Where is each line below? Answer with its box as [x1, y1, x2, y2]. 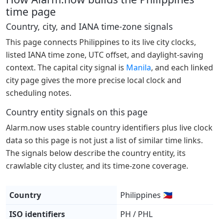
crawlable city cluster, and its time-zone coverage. [6, 160, 188, 172]
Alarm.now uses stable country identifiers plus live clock [6, 122, 213, 133]
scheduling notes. [6, 88, 71, 99]
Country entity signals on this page [6, 106, 148, 118]
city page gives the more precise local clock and [6, 75, 181, 86]
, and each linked [151, 62, 213, 73]
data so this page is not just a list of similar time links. [6, 135, 203, 146]
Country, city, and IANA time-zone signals [6, 21, 173, 33]
